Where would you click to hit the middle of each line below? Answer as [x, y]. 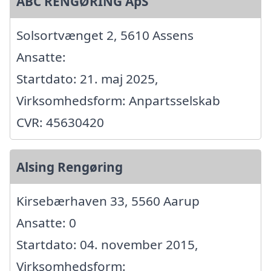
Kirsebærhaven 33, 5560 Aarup [108, 201]
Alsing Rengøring [70, 167]
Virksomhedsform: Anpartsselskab [118, 100]
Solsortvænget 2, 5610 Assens [105, 35]
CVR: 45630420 [60, 122]
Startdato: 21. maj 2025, [87, 78]
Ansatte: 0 [46, 222]
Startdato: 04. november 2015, [107, 244]
